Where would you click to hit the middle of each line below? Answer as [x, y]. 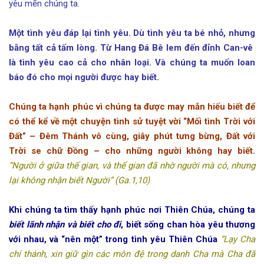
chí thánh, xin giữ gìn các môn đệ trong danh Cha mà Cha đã [132, 254]
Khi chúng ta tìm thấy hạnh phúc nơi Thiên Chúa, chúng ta [132, 209]
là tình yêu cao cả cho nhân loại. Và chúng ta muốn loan [132, 62]
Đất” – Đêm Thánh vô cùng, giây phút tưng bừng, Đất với [132, 136]
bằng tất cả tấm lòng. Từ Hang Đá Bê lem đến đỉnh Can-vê [132, 47]
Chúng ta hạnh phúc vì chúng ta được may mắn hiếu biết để [132, 106]
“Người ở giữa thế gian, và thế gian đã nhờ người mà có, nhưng [132, 165]
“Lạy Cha [238, 239]
